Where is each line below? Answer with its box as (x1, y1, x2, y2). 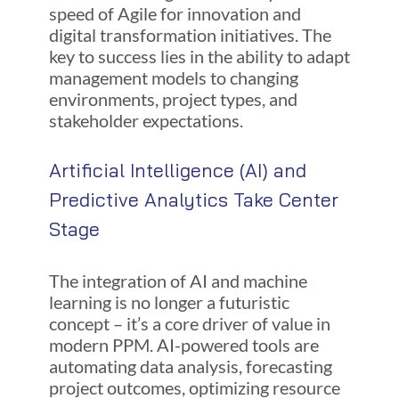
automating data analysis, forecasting (48, 354, 332, 377)
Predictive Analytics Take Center (48, 188, 338, 212)
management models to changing (48, 67, 298, 89)
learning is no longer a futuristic (48, 290, 289, 313)
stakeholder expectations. (48, 110, 243, 132)
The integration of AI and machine (48, 269, 307, 291)
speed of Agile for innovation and (48, 3, 301, 25)
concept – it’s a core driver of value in (48, 312, 330, 334)
